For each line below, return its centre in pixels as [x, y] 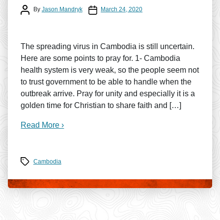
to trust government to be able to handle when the [106, 82]
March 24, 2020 [122, 10]
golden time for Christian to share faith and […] [101, 105]
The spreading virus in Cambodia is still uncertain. [108, 46]
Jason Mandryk [62, 10]
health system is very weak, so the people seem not [110, 70]
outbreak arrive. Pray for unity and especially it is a [108, 93]
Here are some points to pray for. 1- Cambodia [101, 58]
